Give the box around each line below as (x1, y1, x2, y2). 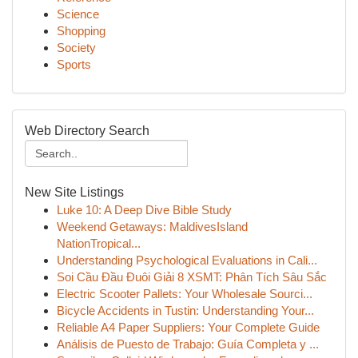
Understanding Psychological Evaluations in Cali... (57, 253, 317, 267)
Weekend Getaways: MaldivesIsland (57, 220, 248, 233)
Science (57, 7, 99, 21)
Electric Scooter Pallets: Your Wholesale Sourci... (57, 287, 312, 300)
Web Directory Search (25, 124, 149, 137)
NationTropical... (57, 237, 141, 250)
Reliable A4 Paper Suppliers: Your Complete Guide (57, 320, 320, 334)
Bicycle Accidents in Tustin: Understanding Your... (57, 304, 314, 317)
